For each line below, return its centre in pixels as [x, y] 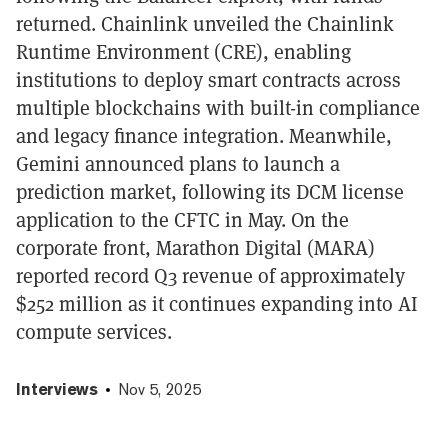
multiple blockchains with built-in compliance [218, 107]
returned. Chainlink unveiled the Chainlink [205, 23]
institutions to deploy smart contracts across [208, 79]
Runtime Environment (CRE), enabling [183, 51]
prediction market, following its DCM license [210, 191]
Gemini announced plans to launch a [178, 163]
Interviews [57, 389]
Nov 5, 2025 [159, 389]
